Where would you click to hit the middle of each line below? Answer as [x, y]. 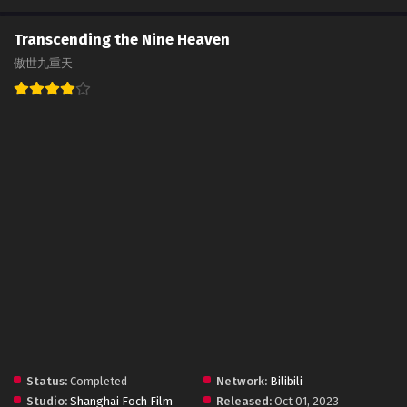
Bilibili [286, 381]
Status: [47, 381]
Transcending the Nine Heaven [122, 39]
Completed [97, 381]
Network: [242, 381]
